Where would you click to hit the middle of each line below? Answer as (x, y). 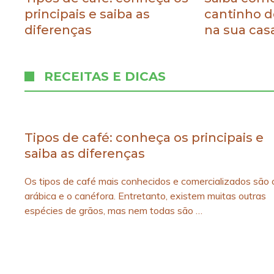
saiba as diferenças (85, 154)
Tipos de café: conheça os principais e (144, 138)
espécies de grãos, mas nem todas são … (113, 211)
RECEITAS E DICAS (105, 77)
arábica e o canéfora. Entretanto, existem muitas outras (145, 196)
